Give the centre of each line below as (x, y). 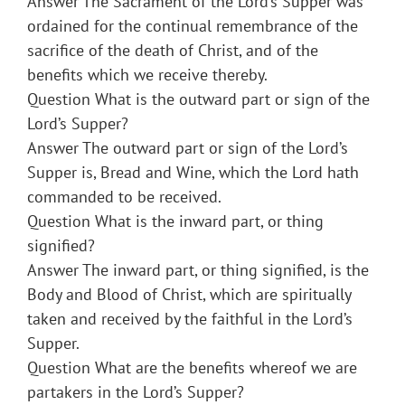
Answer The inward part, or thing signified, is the (198, 270)
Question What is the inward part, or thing (175, 221)
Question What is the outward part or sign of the (198, 99)
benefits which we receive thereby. (147, 75)
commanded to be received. (124, 197)
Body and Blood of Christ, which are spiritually (189, 295)
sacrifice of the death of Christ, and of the (173, 51)
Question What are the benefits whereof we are (192, 368)
